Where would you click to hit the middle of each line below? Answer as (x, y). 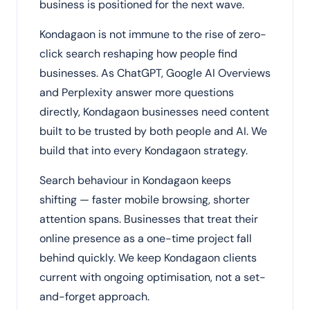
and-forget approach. (94, 297)
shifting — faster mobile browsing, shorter (145, 200)
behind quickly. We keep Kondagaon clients (148, 258)
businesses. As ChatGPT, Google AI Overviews (155, 73)
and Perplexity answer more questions (137, 92)
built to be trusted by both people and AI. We (153, 131)
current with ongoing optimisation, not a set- (153, 277)
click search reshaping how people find (138, 54)
